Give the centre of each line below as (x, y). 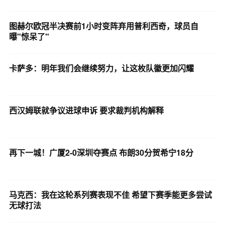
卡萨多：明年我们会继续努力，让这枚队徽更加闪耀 (101, 68)
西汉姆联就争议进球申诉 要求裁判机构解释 (86, 110)
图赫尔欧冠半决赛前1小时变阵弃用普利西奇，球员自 (103, 26)
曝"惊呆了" (29, 36)
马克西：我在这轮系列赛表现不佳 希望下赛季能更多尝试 (110, 194)
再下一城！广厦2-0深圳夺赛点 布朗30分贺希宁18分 (101, 152)
